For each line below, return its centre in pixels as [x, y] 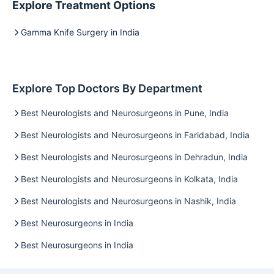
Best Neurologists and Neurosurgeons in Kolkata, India [129, 179]
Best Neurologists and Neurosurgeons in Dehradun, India [134, 157]
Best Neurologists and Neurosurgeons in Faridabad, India [135, 135]
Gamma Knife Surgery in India [80, 32]
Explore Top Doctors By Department [107, 88]
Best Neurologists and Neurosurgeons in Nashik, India [128, 201]
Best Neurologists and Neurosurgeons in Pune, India [125, 113]
